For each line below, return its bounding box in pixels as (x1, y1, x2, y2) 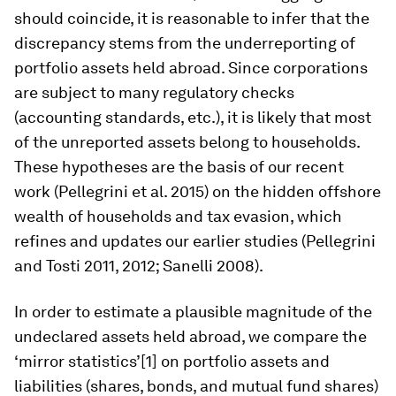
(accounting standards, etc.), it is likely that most (14, 108, 371, 126)
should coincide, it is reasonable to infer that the (14, 9, 369, 27)
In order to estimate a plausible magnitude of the (14, 302, 372, 321)
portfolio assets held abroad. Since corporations (14, 58, 368, 77)
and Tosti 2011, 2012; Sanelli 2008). (14, 256, 263, 275)
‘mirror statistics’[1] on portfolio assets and (14, 352, 330, 370)
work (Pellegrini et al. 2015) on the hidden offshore (14, 182, 381, 201)
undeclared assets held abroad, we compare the (14, 327, 367, 346)
